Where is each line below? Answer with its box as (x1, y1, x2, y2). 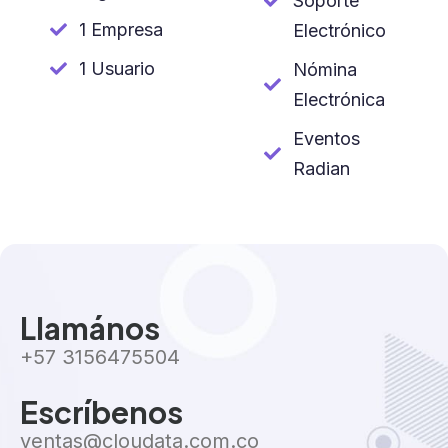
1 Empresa (79, 18, 164, 40)
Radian (293, 157, 351, 179)
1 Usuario (79, 57, 156, 79)
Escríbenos (20, 392, 183, 431)
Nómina (293, 58, 358, 80)
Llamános (20, 308, 160, 347)
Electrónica (293, 88, 386, 110)
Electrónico (293, 19, 387, 41)
